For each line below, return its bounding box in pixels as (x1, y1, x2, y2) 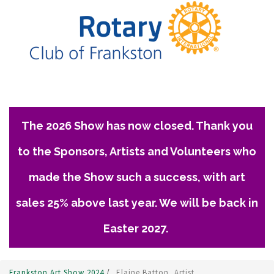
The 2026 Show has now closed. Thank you (21, 119, 253, 133)
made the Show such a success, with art (29, 171, 245, 184)
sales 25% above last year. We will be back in (16, 196, 258, 210)
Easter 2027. (103, 222, 171, 235)
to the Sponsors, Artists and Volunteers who (18, 145, 256, 158)
